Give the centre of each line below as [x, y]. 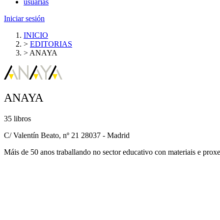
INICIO [36, 35]
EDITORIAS [51, 44]
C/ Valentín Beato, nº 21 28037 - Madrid [67, 135]
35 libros [17, 118]
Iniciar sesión [24, 18]
